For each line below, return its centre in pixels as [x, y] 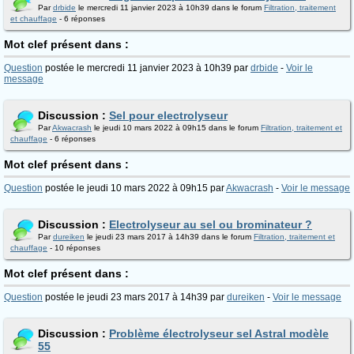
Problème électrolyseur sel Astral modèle [219, 333]
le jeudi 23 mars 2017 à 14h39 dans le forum [169, 237]
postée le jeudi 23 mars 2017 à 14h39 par [135, 297]
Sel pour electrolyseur [168, 115]
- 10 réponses [74, 248]
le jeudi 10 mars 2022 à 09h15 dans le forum [176, 128]
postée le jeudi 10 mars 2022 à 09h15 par [134, 188]
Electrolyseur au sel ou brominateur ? [211, 224]
